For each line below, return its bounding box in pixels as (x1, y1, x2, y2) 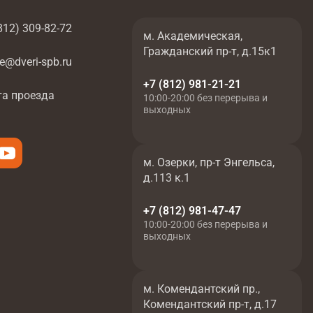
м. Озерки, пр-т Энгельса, (143, 156, 275, 170)
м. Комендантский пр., (143, 282, 260, 296)
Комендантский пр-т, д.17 (143, 298, 277, 312)
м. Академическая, (143, 29, 242, 43)
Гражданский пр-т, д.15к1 (143, 45, 277, 59)
